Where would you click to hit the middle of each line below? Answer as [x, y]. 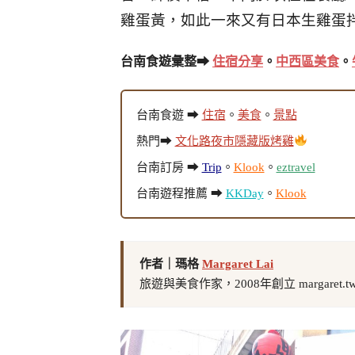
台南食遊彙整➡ [166, 62]
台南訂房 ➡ [169, 167]
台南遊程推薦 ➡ [181, 193]
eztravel [296, 167]
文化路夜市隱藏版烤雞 [234, 141]
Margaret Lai [238, 264]
